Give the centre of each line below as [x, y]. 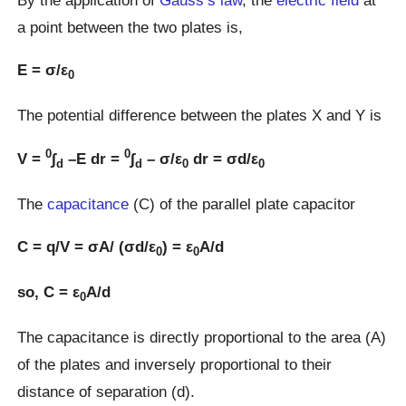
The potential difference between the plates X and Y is [200, 116]
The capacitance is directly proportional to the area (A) [202, 337]
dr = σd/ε [224, 159]
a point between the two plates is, [130, 27]
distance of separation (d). [106, 391]
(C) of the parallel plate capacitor [242, 203]
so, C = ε [49, 292]
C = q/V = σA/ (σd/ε [87, 247]
